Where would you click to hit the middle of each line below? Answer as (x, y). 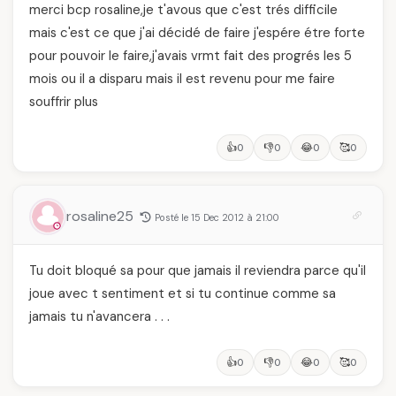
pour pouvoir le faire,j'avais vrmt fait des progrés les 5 (190, 56)
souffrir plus (64, 102)
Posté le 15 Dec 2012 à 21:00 (217, 217)
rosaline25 (102, 216)
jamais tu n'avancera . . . (99, 316)
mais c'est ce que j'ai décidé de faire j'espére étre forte (197, 33)
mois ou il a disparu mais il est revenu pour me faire (182, 79)
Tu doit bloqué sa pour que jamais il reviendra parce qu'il (198, 270)
